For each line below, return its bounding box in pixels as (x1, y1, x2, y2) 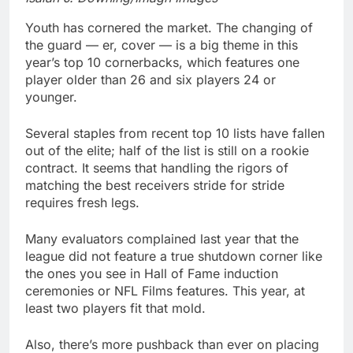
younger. (25, 88, 77, 105)
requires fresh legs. (25, 194, 139, 210)
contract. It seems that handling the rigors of (25, 159, 288, 176)
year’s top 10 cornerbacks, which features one (25, 54, 299, 70)
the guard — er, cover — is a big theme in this (25, 36, 298, 53)
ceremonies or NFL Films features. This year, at (25, 282, 305, 299)
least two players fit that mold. (25, 299, 206, 316)
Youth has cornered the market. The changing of (25, 19, 313, 35)
